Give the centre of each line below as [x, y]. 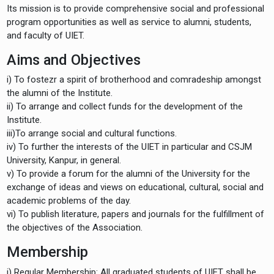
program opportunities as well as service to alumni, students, [129, 22]
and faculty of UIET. [46, 35]
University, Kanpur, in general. [64, 161]
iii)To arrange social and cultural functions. [92, 134]
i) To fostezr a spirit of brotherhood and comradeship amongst [134, 80]
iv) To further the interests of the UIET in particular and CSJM [130, 147]
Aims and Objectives [74, 60]
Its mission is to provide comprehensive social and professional [136, 8]
